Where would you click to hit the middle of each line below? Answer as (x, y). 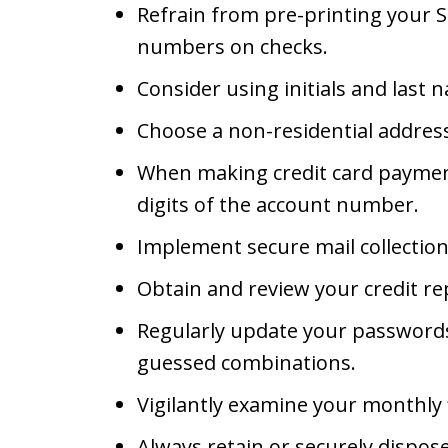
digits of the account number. (278, 204)
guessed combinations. (246, 362)
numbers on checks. (232, 46)
